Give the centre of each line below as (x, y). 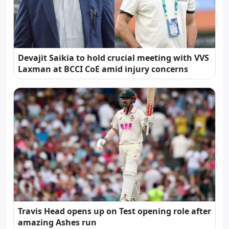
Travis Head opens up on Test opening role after (114, 211)
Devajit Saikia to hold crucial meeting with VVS (113, 58)
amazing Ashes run (57, 222)
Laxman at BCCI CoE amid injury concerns (103, 69)
